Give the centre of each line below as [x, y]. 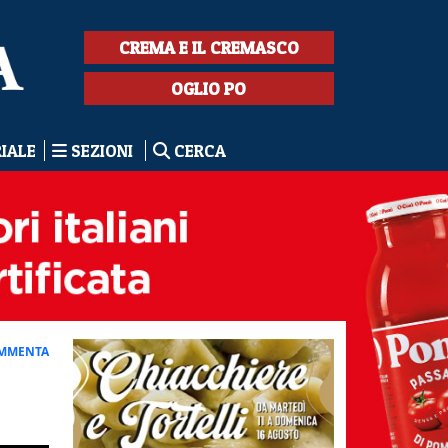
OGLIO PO [209, 88]
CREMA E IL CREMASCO [208, 47]
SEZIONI [101, 150]
